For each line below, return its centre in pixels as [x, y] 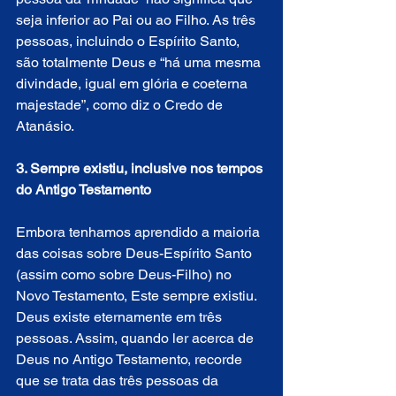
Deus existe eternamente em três [121, 316]
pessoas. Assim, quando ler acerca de [137, 338]
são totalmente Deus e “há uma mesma [140, 62]
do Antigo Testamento [84, 189]
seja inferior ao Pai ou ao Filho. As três [137, 19]
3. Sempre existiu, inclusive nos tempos [141, 168]
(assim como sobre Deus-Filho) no [126, 274]
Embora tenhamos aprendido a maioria [140, 232]
